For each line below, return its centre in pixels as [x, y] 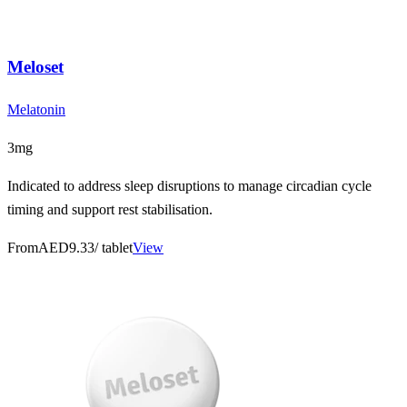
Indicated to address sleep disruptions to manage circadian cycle [189, 186]
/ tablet [114, 248]
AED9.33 [66, 248]
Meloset [35, 67]
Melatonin [36, 110]
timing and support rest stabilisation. [110, 210]
